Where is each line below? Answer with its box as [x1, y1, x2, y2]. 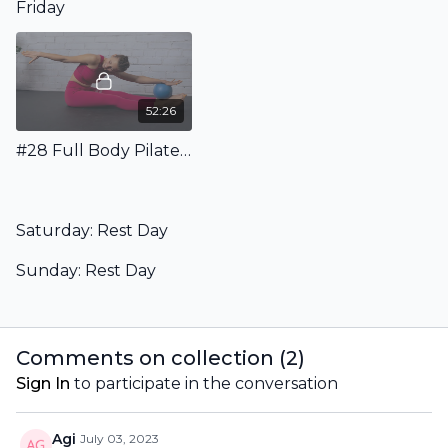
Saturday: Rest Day [16, 220, 168, 240]
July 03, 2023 [80, 430, 159, 446]
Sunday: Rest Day [16, 260, 156, 280]
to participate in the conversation [70, 373, 338, 393]
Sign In [16, 373, 70, 393]
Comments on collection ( [16, 345, 286, 370]
